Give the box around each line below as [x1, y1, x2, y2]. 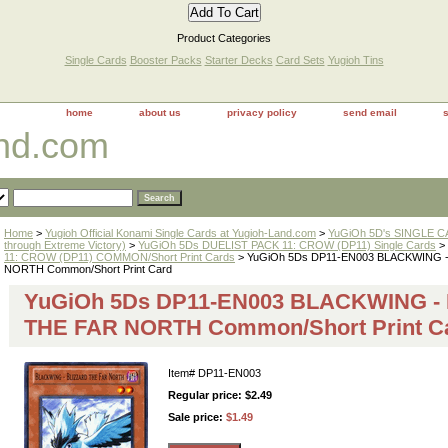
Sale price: [168, 411, 226, 423]
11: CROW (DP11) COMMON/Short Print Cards [4, 251, 235, 263]
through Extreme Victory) [4, 239, 126, 251]
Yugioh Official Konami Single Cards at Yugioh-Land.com [45, 227, 316, 239]
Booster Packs [129, 54, 202, 66]
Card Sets [275, 54, 325, 66]
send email [343, 107, 397, 118]
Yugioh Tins [327, 54, 384, 66]
